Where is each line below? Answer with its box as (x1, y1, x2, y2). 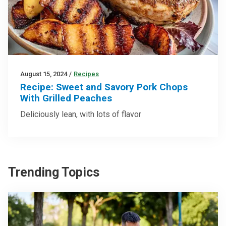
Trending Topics (8, 164, 99, 180)
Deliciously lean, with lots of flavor (20, 109, 141, 119)
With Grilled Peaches (20, 92, 112, 104)
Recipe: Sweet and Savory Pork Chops (20, 81, 188, 93)
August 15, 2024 (20, 70, 67, 78)
